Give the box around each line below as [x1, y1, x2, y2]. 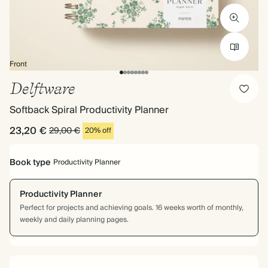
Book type [10, 156, 51, 170]
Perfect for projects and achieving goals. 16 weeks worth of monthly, [20, 202, 243, 214]
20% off [85, 124, 111, 137]
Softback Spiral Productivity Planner [10, 102, 169, 118]
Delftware [10, 79, 75, 98]
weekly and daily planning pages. [20, 214, 129, 226]
